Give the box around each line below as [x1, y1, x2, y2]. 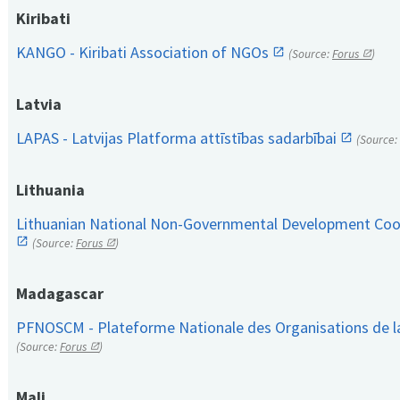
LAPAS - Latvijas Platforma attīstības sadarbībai [16, 128, 340, 149]
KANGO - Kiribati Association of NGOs [16, 42, 272, 63]
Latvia [16, 94, 62, 115]
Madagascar [16, 283, 104, 304]
